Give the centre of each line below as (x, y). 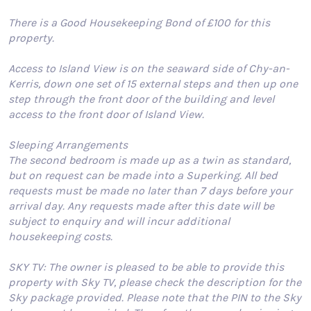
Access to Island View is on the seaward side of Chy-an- (149, 68)
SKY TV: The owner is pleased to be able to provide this (146, 267)
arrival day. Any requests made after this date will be (141, 205)
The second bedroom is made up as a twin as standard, (150, 160)
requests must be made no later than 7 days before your (150, 190)
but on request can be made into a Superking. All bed (143, 175)
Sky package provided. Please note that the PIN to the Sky (155, 297)
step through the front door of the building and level (141, 99)
